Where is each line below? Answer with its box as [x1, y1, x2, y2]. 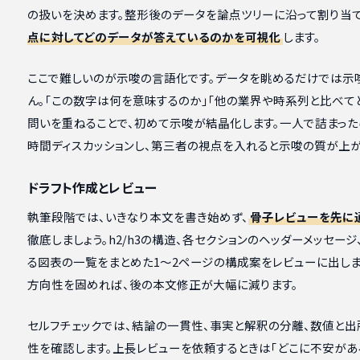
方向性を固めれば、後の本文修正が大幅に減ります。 [27, 275, 298, 292]
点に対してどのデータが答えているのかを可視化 [27, 27, 281, 45]
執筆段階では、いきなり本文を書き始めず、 [27, 207, 248, 225]
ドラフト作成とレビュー [27, 177, 157, 197]
